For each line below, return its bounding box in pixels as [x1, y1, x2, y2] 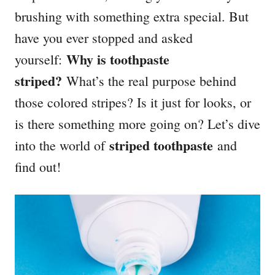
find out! [15, 158, 61, 176]
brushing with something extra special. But [15, 7, 249, 26]
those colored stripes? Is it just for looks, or [15, 93, 251, 112]
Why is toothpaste [66, 49, 169, 70]
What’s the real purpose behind [62, 72, 236, 90]
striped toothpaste [109, 135, 213, 156]
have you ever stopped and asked [15, 29, 193, 47]
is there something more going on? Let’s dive [15, 115, 260, 133]
